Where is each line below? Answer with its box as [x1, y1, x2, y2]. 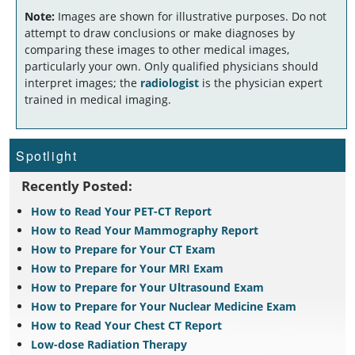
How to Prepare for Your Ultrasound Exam [31, 279, 264, 295]
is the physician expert [199, 74, 323, 90]
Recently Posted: [21, 176, 132, 195]
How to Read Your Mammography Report [31, 222, 258, 238]
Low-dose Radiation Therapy [31, 336, 187, 352]
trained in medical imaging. [25, 91, 171, 107]
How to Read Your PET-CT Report [31, 203, 212, 219]
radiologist [140, 74, 199, 90]
